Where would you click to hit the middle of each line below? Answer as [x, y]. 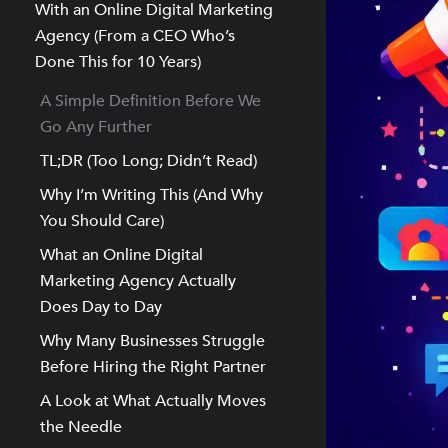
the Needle [81, 427]
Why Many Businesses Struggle [152, 341]
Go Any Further [96, 127]
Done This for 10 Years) [118, 62]
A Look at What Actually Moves [153, 401]
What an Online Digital [121, 255]
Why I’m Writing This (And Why [151, 195]
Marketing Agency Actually [138, 281]
